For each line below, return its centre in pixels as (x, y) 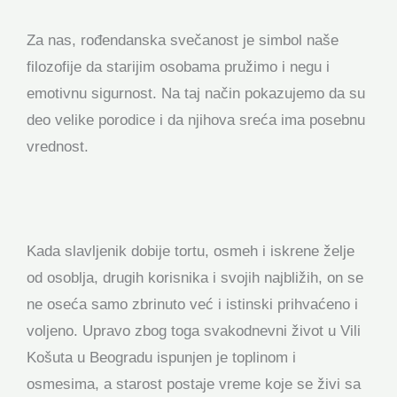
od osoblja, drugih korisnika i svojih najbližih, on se (195, 278)
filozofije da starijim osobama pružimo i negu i (178, 67)
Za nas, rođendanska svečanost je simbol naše (183, 41)
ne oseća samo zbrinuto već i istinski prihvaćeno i (192, 305)
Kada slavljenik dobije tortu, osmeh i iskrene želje (191, 252)
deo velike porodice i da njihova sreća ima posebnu (196, 121)
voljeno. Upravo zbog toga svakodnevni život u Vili (194, 331)
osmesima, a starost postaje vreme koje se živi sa (194, 385)
